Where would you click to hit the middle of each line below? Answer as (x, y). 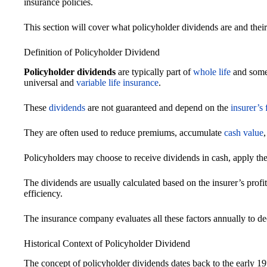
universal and (50, 82)
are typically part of (154, 72)
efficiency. (43, 193)
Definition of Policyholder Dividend (92, 52)
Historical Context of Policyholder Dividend (107, 243)
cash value (244, 132)
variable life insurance (117, 82)
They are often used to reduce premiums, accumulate (124, 132)
